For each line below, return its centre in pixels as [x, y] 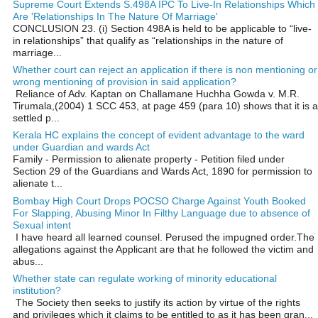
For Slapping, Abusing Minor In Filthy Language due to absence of [161, 213]
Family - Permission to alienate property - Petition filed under [149, 159]
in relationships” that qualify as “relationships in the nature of [148, 40]
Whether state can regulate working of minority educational [145, 278]
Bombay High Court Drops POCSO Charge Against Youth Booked [159, 201]
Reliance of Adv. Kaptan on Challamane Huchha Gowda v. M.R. [156, 94]
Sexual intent [42, 225]
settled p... [36, 118]
